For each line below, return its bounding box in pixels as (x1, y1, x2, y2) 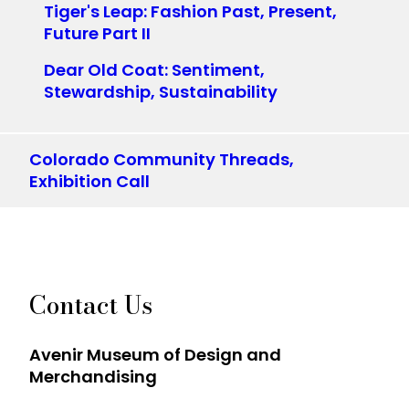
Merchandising (29, 365, 157, 389)
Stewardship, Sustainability (44, 79, 278, 103)
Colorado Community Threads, (29, 147, 294, 171)
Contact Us (29, 286, 152, 324)
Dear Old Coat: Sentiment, (44, 58, 265, 81)
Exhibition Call (29, 169, 150, 193)
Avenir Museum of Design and (29, 343, 281, 367)
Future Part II (44, 21, 151, 45)
